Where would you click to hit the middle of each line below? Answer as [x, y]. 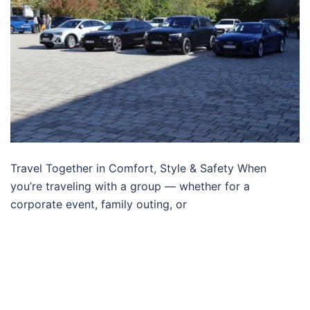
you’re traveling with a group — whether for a [130, 186]
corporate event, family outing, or [99, 204]
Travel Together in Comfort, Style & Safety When [138, 168]
